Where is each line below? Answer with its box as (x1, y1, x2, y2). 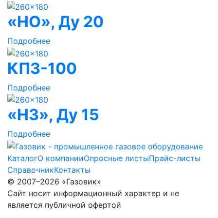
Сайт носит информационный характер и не (7, 188, 179, 198)
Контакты (54, 164, 91, 175)
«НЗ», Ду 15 (7, 105, 99, 125)
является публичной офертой (7, 200, 121, 210)
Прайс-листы (149, 153, 200, 163)
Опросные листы (84, 153, 149, 163)
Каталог (7, 153, 37, 163)
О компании (37, 153, 84, 163)
